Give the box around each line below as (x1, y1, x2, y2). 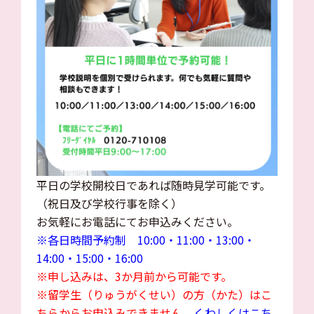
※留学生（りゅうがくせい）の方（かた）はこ (36, 286, 272, 303)
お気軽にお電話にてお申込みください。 (36, 213, 238, 231)
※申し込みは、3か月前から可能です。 (36, 268, 232, 285)
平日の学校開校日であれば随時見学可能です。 (36, 177, 271, 194)
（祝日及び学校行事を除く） (36, 195, 182, 212)
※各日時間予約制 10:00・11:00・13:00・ (36, 231, 255, 249)
